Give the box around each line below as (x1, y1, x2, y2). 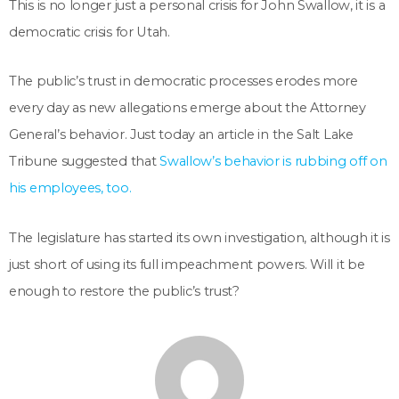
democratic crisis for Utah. (9, 23, 170, 40)
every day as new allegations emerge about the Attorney (9, 100, 366, 117)
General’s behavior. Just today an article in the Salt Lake (9, 126, 354, 143)
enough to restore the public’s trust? (9, 282, 240, 299)
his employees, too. (9, 180, 132, 197)
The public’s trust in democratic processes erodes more (9, 73, 358, 90)
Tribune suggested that (9, 153, 160, 170)
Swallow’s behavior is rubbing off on (159, 153, 387, 170)
